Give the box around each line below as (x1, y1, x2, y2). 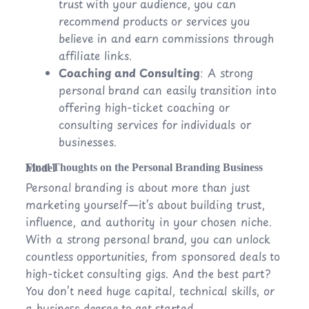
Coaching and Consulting (58, 64, 200, 81)
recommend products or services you (58, 12, 250, 30)
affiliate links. (58, 47, 132, 64)
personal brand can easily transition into (58, 81, 277, 99)
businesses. (58, 133, 117, 150)
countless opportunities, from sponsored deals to (25, 248, 280, 265)
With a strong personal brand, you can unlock (25, 230, 270, 248)
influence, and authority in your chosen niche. (25, 213, 272, 230)
